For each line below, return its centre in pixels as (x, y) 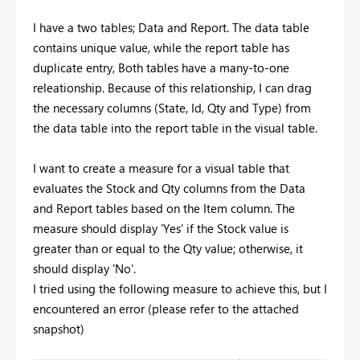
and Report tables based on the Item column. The (164, 208)
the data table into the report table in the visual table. (175, 127)
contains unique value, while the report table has (161, 47)
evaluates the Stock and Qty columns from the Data (169, 188)
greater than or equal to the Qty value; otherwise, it (168, 248)
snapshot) (59, 328)
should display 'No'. (84, 268)
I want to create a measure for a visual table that (161, 168)
